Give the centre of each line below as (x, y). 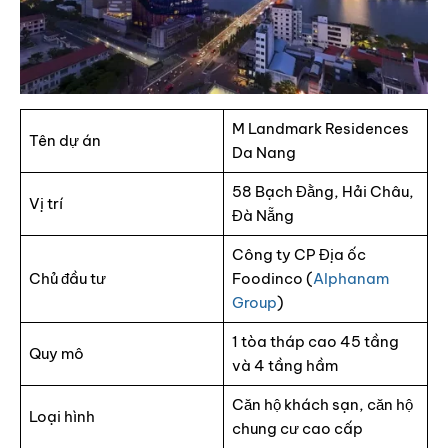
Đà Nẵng (262, 216)
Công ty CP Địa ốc (298, 255)
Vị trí (45, 204)
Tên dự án (64, 141)
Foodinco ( (272, 279)
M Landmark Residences (320, 129)
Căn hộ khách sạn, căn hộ (322, 405)
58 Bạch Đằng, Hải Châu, (322, 192)
